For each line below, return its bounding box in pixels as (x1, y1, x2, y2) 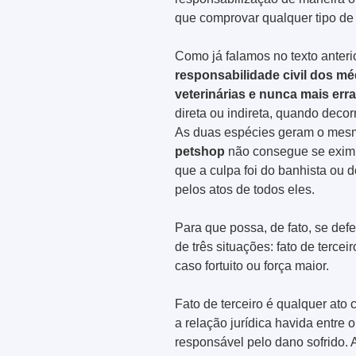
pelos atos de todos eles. (175, 183, 315, 197)
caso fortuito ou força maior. (175, 259, 329, 273)
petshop (175, 145, 225, 159)
